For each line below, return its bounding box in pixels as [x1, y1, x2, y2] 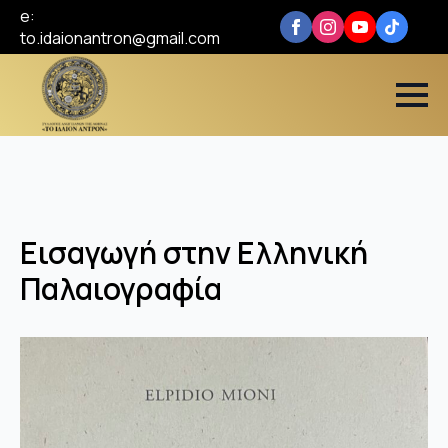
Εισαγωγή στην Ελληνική [20, 232, 368, 273]
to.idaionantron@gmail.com [20, 27, 220, 49]
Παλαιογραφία [20, 268, 222, 309]
